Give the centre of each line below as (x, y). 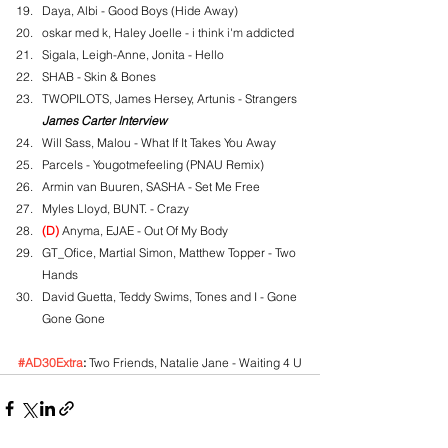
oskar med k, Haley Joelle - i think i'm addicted (168, 32)
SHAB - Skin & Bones (99, 76)
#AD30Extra (50, 362)
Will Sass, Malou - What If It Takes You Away (159, 142)
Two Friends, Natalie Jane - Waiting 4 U (194, 362)
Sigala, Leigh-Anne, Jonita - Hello (133, 54)
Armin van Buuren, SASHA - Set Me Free (151, 186)
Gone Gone (73, 318)
